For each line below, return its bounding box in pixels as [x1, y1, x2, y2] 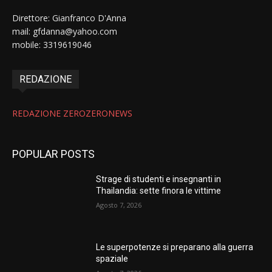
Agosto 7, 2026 [96, 200, 142, 209]
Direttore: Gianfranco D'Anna [12, 12, 126, 24]
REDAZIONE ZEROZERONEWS [12, 107, 132, 119]
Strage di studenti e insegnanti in [96, 174, 222, 184]
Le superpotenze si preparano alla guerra [96, 242, 254, 252]
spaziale [96, 253, 129, 263]
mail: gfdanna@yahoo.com [12, 25, 117, 37]
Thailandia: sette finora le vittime [96, 185, 222, 195]
